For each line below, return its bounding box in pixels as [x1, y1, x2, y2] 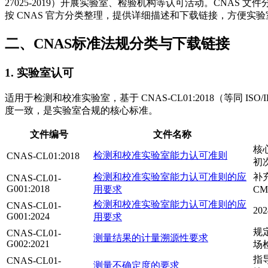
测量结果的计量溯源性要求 [93, 232, 208, 243]
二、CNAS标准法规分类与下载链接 [5, 36, 230, 52]
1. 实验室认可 [5, 66, 74, 80]
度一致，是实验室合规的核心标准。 [5, 105, 158, 115]
